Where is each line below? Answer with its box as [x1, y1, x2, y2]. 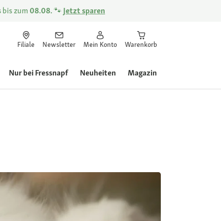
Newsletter [42, 40, 75, 49]
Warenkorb [125, 40, 157, 49]
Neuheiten [80, 68, 116, 78]
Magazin [128, 68, 157, 78]
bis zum [1, 5, 30, 16]
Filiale [17, 40, 35, 49]
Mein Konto [83, 40, 117, 49]
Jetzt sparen [63, 5, 105, 16]
